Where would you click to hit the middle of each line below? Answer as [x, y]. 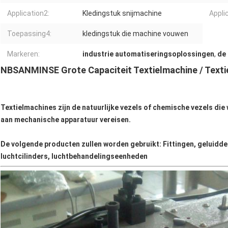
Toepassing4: [29, 34]
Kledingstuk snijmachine [122, 13]
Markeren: [23, 54]
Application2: [28, 13]
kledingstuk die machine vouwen [135, 34]
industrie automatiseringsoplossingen [148, 54]
